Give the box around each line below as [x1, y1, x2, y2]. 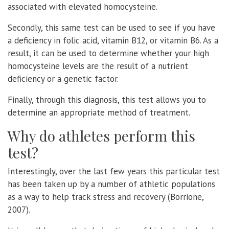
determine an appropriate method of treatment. [8, 106, 190, 118]
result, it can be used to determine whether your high [8, 47, 209, 59]
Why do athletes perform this [8, 126, 195, 145]
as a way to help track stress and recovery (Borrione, [8, 191, 203, 202]
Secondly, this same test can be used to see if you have [8, 21, 215, 33]
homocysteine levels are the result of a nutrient [8, 60, 188, 72]
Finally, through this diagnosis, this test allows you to [8, 94, 206, 105]
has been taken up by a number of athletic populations [8, 178, 215, 190]
